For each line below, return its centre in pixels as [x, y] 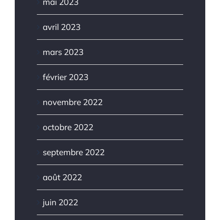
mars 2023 [63, 52]
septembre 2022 [74, 152]
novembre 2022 [73, 102]
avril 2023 [62, 27]
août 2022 [62, 177]
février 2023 [66, 77]
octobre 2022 [68, 127]
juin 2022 [60, 202]
